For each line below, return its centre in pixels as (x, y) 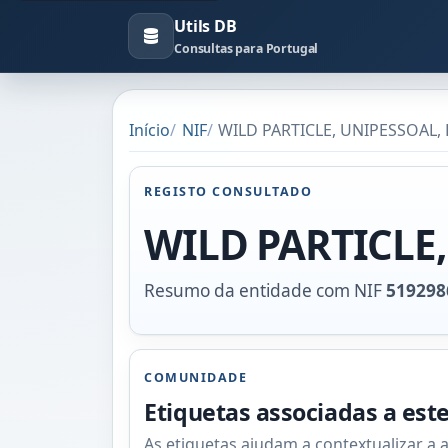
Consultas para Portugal (246, 48)
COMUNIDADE (196, 378)
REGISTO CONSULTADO (228, 191)
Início (149, 129)
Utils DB (205, 26)
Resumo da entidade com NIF (265, 290)
